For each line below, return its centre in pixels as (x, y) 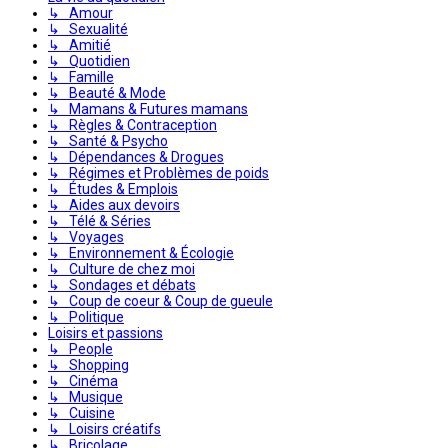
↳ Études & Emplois (113, 188)
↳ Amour (80, 12)
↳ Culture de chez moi (121, 268)
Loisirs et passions (105, 332)
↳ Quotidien (89, 60)
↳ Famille (81, 76)
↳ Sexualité (88, 28)
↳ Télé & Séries (99, 220)
